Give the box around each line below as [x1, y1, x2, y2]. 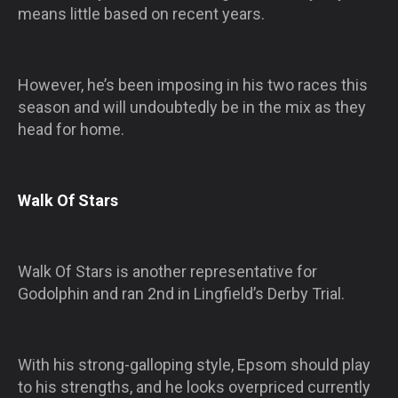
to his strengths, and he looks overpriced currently [18, 377, 370, 396]
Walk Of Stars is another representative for [18, 261, 317, 281]
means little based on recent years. [18, 4, 265, 23]
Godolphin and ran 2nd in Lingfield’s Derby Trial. [18, 283, 345, 303]
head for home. [18, 119, 124, 139]
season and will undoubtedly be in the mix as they [18, 97, 366, 116]
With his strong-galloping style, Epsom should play [18, 354, 370, 374]
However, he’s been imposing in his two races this [18, 75, 368, 94]
